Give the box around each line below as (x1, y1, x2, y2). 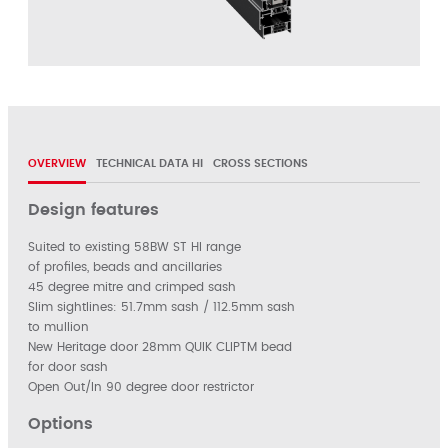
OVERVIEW (28, 158, 86, 169)
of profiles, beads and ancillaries (28, 261, 222, 273)
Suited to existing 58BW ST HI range (28, 241, 241, 253)
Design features (28, 202, 159, 218)
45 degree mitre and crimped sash (28, 281, 236, 293)
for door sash (28, 361, 108, 373)
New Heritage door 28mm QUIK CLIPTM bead (28, 341, 292, 353)
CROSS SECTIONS (213, 158, 308, 169)
